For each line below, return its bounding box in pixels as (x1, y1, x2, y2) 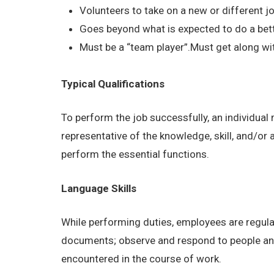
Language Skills (61, 182, 137, 194)
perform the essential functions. (61, 148, 210, 161)
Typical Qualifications (61, 77, 165, 90)
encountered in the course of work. (61, 253, 222, 265)
